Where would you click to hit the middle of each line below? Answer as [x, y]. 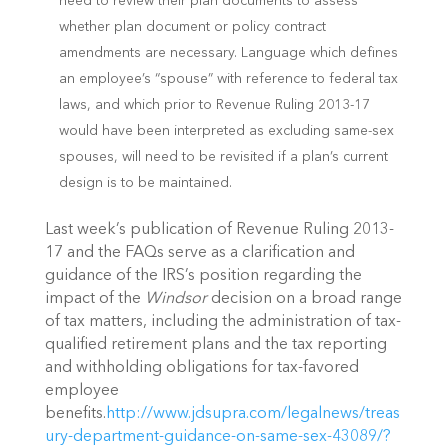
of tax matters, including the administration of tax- [222, 322]
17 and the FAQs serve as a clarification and [199, 253]
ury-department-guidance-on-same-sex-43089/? [217, 437]
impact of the [94, 299]
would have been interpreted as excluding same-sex [226, 131]
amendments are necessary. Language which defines [228, 53]
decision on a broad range [304, 299]
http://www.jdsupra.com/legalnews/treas [252, 414]
